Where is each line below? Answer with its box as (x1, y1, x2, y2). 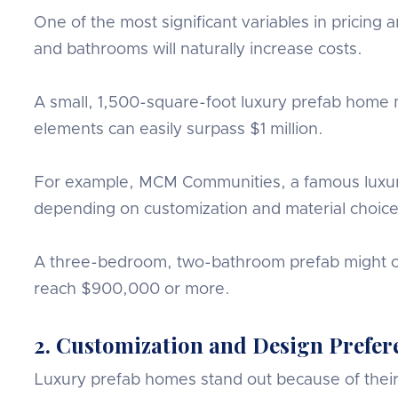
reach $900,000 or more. (34, 281, 230, 298)
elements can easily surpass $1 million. (34, 121, 323, 138)
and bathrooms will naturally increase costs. (34, 41, 362, 58)
